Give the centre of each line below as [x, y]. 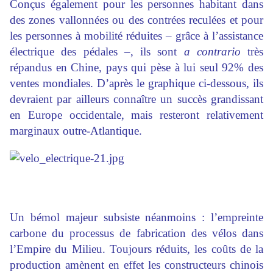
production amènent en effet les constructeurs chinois [136, 265]
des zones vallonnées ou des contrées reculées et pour [136, 20]
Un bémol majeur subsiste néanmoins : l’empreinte [136, 218]
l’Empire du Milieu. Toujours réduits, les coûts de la [136, 249]
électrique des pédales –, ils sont [97, 52]
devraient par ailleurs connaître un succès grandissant [136, 99]
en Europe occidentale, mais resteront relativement [136, 115]
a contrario [212, 52]
